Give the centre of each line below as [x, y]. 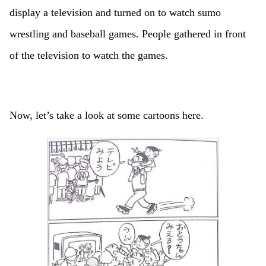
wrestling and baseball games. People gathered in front [128, 34]
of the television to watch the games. [89, 56]
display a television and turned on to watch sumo [115, 13]
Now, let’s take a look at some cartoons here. [112, 115]
